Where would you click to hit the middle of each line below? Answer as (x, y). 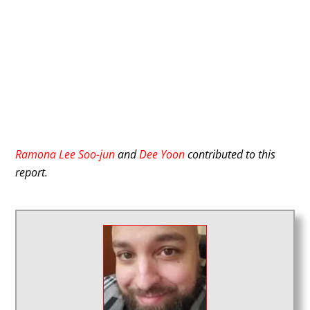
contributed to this (230, 155)
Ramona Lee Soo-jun (65, 155)
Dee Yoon (162, 155)
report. (32, 173)
